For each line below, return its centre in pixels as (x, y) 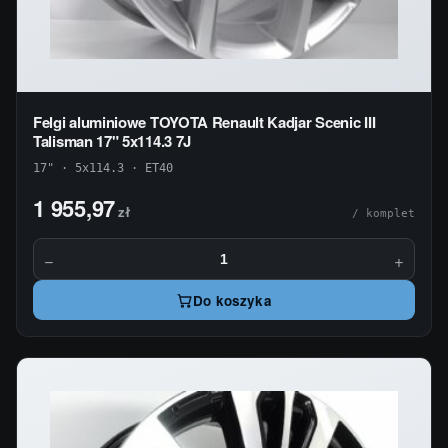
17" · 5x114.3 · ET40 (103, 168)
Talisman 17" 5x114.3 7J (112, 141)
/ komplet (383, 214)
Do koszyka (232, 300)
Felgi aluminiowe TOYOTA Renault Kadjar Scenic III (204, 122)
